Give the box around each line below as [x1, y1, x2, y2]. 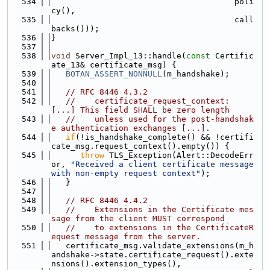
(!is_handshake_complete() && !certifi [75, 133, 254, 142]
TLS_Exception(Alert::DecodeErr [104, 151, 254, 160]
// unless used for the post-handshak [66, 115, 254, 124]
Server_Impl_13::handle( [71, 51, 186, 60]
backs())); [51, 24, 99, 33]
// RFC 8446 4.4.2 [66, 196, 148, 205]
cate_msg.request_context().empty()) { [51, 142, 230, 151]
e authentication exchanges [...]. [51, 124, 210, 133]
